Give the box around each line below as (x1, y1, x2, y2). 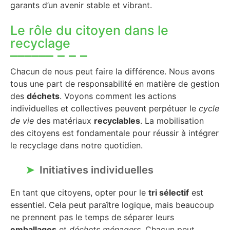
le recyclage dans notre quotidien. (10, 140, 143, 150)
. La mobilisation (140, 115, 204, 126)
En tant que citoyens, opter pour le (10, 187, 148, 198)
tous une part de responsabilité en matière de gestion (10, 78, 219, 89)
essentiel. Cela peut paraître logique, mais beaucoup (10, 199, 214, 210)
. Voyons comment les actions (60, 90, 176, 101)
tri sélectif (148, 187, 189, 198)
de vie (10, 115, 34, 126)
